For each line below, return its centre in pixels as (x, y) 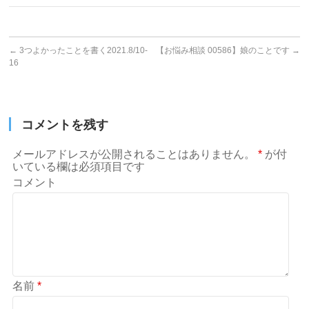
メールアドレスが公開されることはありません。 (134, 154)
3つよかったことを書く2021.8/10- (83, 51)
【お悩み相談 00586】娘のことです (223, 51)
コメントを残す (65, 125)
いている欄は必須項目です (79, 167)
